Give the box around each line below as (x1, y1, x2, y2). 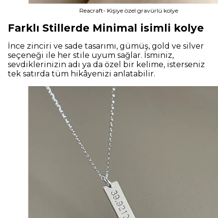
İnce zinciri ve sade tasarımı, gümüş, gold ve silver (8, 41, 204, 51)
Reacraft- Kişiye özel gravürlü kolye (79, 7, 178, 15)
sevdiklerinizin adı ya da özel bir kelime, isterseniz (8, 60, 205, 70)
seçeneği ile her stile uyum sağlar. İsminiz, (8, 51, 174, 60)
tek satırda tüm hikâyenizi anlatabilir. (8, 69, 155, 79)
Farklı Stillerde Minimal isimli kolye (8, 22, 204, 35)
